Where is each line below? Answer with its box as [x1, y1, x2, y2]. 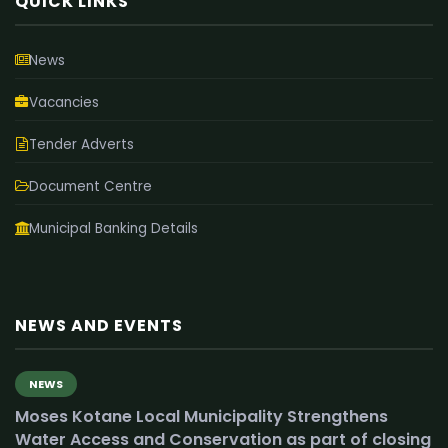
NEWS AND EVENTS [15, 314, 183, 338]
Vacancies [29, 92, 99, 112]
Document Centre [29, 176, 152, 196]
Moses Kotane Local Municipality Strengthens [15, 405, 388, 429]
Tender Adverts [29, 134, 134, 154]
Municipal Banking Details [29, 218, 198, 238]
